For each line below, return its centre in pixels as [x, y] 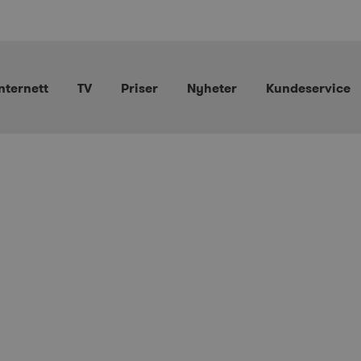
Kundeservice [308, 88]
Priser [139, 88]
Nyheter [212, 88]
